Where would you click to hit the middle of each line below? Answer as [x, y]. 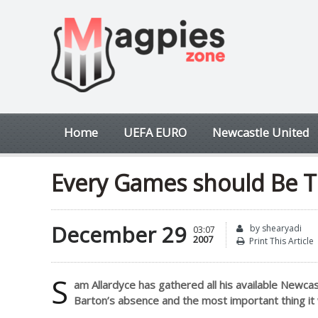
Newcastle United [261, 132]
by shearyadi [275, 228]
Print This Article [281, 241]
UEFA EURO [155, 132]
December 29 [119, 235]
